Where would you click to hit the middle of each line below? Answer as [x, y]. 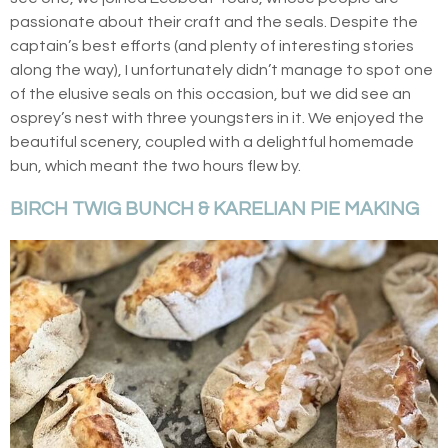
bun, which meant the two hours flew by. [155, 165]
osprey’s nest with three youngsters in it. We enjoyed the [217, 117]
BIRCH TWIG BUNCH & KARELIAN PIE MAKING [214, 208]
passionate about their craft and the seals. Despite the [214, 21]
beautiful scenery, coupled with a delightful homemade [212, 141]
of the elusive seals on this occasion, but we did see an [210, 93]
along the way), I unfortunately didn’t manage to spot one [221, 69]
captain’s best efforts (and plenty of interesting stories [212, 45]
